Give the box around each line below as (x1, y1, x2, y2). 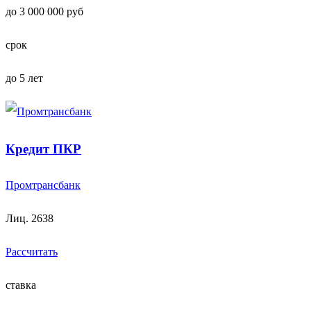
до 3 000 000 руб (6, 5, 83, 17)
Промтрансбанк (6, 179, 81, 192)
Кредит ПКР (6, 141, 81, 156)
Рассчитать (6, 246, 58, 258)
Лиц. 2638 (6, 212, 53, 225)
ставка (6, 279, 36, 292)
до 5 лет (6, 72, 43, 84)
